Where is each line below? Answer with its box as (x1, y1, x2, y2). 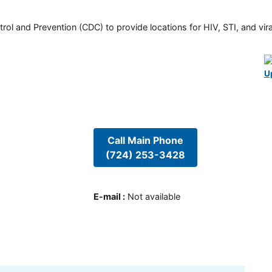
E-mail (93, 191, 121, 202)
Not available (127, 191, 180, 202)
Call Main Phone (107, 134, 183, 146)
